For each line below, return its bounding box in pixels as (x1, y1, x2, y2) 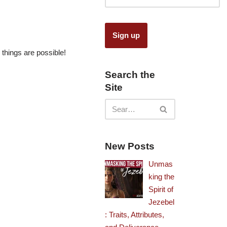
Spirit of (148, 185, 174, 194)
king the (148, 172, 175, 181)
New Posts (105, 141, 155, 152)
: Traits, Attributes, (105, 210, 165, 219)
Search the (105, 69, 156, 80)
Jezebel (148, 198, 175, 206)
